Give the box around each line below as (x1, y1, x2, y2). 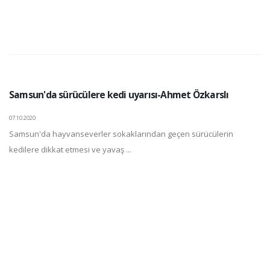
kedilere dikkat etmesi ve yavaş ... (9, 144, 131, 155)
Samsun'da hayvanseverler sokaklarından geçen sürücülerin (9, 128, 233, 139)
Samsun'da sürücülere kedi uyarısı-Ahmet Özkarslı (9, 88, 229, 101)
